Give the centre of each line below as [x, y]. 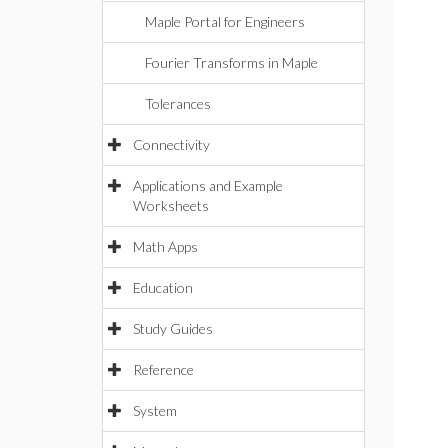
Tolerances [178, 103]
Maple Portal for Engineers [225, 21]
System [155, 410]
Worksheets [171, 205]
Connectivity [171, 144]
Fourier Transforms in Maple [231, 62]
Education [163, 287]
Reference [163, 369]
